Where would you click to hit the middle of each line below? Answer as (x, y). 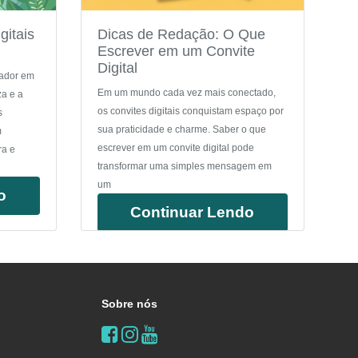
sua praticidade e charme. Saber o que (181, 130)
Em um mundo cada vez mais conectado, (186, 93)
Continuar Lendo (193, 213)
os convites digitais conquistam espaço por (190, 111)
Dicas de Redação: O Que (181, 35)
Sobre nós (129, 304)
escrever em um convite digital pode (175, 148)
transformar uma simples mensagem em (184, 167)
